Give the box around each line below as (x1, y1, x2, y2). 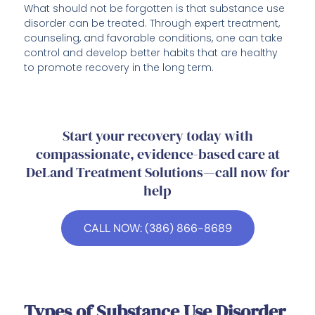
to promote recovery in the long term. (24, 60, 214, 75)
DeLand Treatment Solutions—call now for (25, 162, 290, 182)
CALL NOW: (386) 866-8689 (83, 220, 232, 236)
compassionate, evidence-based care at (35, 143, 280, 164)
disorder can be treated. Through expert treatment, (24, 15, 281, 30)
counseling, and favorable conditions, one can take (24, 30, 283, 45)
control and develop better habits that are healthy (24, 45, 278, 60)
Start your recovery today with (62, 125, 253, 146)
